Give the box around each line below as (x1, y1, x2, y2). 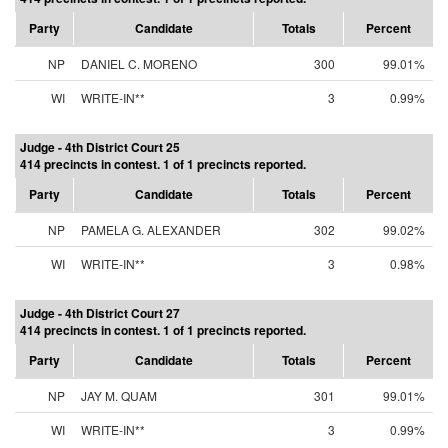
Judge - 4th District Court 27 (20, 304, 180, 322)
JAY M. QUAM (81, 387, 157, 404)
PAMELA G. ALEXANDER (81, 221, 221, 238)
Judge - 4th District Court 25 (20, 138, 180, 156)
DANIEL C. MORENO (81, 55, 197, 72)
